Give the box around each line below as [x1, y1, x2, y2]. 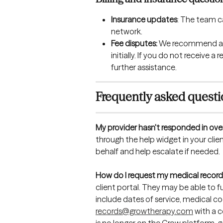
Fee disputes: [111, 38, 159, 48]
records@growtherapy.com [96, 206, 193, 217]
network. [111, 26, 142, 36]
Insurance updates [111, 14, 177, 24]
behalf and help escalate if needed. [96, 146, 220, 156]
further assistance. [111, 62, 177, 72]
